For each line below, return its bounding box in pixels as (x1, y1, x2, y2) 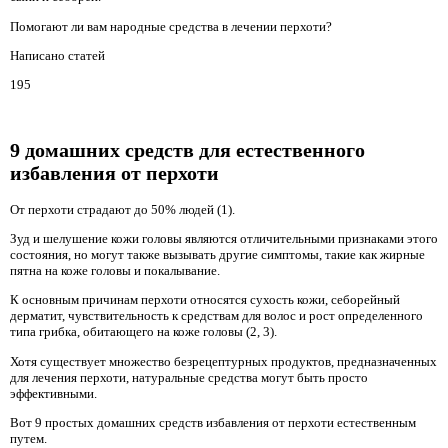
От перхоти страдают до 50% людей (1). (10, 201, 235, 217)
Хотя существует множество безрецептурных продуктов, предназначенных (10, 353, 437, 369)
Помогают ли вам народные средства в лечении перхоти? (10, 18, 332, 34)
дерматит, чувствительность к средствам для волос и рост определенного (10, 308, 423, 324)
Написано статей (10, 47, 105, 63)
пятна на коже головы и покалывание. (10, 263, 220, 279)
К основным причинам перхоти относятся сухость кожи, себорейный (10, 292, 400, 308)
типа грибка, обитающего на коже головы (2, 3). (10, 324, 277, 340)
